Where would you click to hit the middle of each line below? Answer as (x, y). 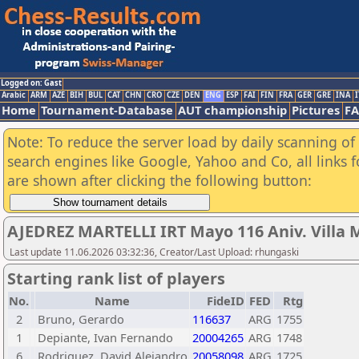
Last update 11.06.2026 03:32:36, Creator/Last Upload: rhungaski (154, 252)
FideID (226, 301)
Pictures (316, 110)
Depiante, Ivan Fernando (105, 337)
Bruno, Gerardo (81, 319)
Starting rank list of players (116, 278)
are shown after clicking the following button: (159, 180)
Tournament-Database (107, 110)
